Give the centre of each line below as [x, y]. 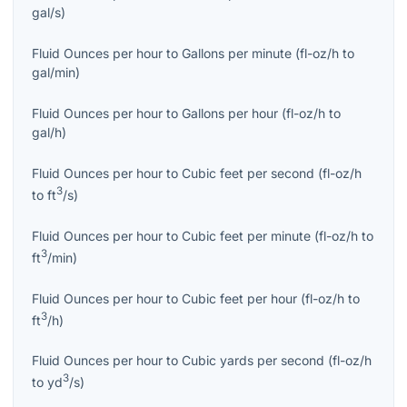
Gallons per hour [230, 114]
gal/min [54, 73]
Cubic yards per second [253, 361]
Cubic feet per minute [246, 236]
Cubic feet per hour [239, 298]
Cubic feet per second [248, 174]
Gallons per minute [237, 54]
